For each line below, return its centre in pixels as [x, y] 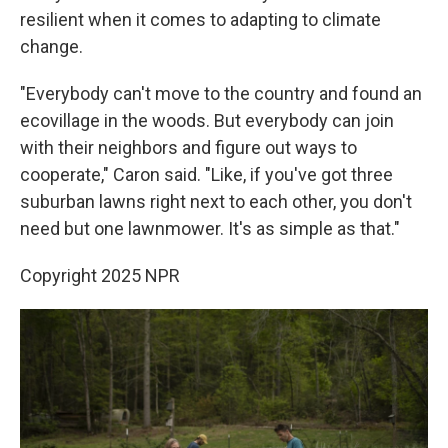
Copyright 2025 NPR [100, 275]
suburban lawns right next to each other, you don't [216, 201]
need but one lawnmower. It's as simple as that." [210, 228]
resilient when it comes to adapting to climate [200, 19]
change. [51, 46]
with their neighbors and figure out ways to [188, 147]
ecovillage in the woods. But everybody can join [207, 120]
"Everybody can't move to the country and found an [221, 93]
